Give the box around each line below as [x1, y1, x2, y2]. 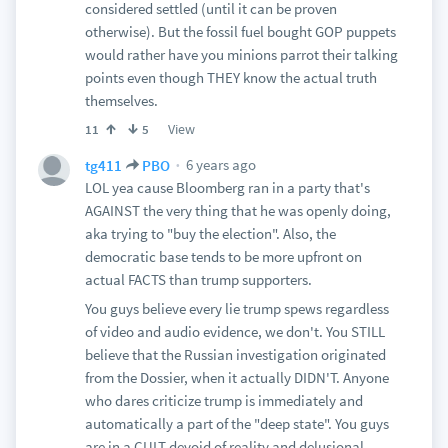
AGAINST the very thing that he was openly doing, [84, 201, 391, 220]
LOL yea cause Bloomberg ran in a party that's [84, 178, 370, 197]
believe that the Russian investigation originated [84, 345, 386, 364]
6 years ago [182, 155, 256, 174]
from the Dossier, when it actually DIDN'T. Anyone [84, 368, 389, 387]
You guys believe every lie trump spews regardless [84, 299, 389, 318]
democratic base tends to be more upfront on [84, 247, 362, 266]
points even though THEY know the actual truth [84, 68, 377, 87]
